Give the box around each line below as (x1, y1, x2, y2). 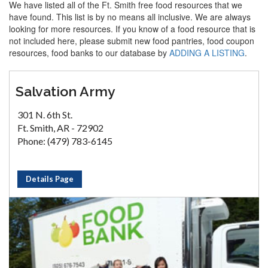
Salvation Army (16, 83, 115, 99)
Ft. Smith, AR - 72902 (17, 122, 103, 133)
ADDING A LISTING (169, 47, 245, 59)
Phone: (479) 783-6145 (17, 135, 112, 147)
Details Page (26, 174, 74, 184)
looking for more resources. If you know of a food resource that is (9, 23, 255, 35)
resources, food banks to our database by (9, 47, 169, 59)
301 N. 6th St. (17, 109, 72, 120)
